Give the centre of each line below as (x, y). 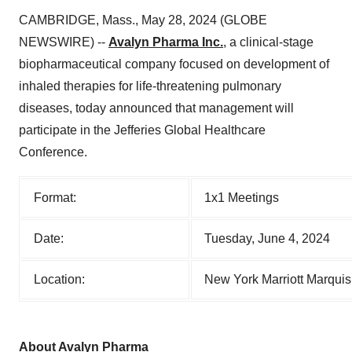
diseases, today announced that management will (156, 108)
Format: (55, 198)
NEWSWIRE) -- (64, 42)
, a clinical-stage (268, 42)
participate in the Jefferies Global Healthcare (142, 130)
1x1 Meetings (242, 198)
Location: (59, 279)
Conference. (53, 152)
